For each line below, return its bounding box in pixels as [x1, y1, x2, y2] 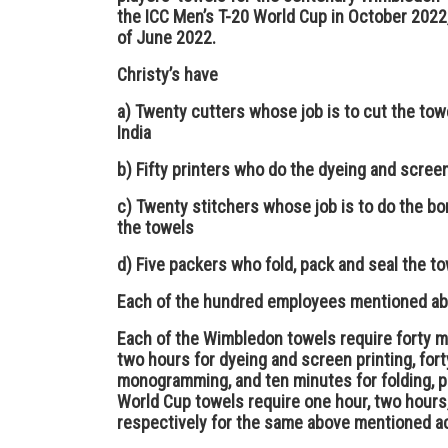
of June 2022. [117, 27, 220, 48]
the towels [117, 217, 198, 238]
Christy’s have [117, 64, 222, 85]
